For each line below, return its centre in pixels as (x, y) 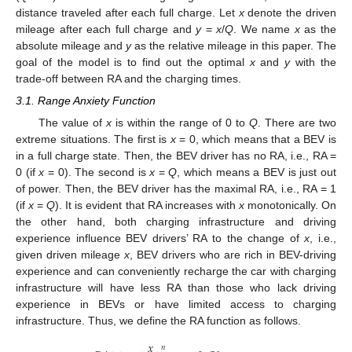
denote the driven (290, 12)
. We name (264, 29)
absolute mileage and (71, 45)
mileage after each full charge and (106, 29)
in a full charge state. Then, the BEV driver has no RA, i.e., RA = (176, 155)
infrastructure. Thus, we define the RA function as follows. (158, 320)
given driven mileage (70, 254)
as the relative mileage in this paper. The (234, 45)
